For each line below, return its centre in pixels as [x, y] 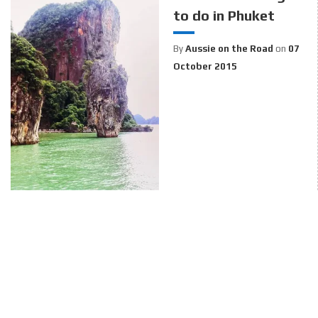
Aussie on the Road [229, 48]
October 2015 [205, 66]
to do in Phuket [224, 15]
